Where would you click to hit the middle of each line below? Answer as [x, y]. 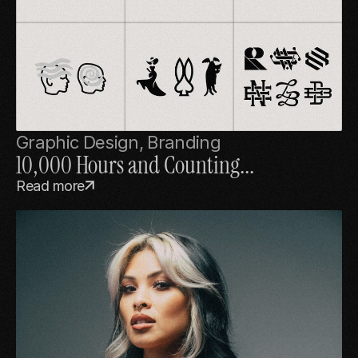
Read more [50, 185]
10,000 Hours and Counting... [135, 165]
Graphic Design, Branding [119, 142]
